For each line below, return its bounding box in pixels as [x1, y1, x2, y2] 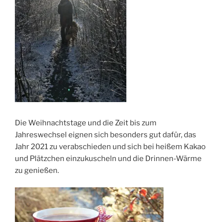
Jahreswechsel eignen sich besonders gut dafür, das [15, 130, 196, 139]
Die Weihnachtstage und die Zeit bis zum [15, 118, 157, 127]
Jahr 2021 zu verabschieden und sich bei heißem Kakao [15, 142, 206, 151]
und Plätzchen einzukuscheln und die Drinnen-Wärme [15, 154, 202, 163]
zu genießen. [15, 166, 59, 175]
